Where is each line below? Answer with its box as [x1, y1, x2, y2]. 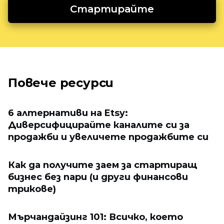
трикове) [8, 183, 56, 194]
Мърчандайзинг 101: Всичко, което [8, 211, 183, 222]
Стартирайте [70, 3, 154, 15]
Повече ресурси [8, 75, 114, 90]
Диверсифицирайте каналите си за [8, 119, 189, 130]
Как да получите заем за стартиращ [8, 159, 197, 170]
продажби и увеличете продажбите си [8, 131, 208, 142]
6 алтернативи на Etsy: [8, 107, 128, 118]
